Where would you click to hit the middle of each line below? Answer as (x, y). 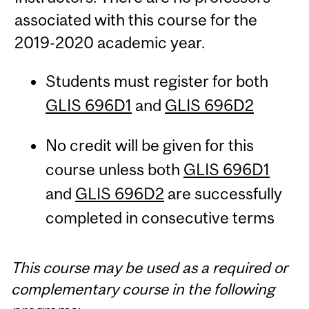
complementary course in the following (143, 289)
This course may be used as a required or (150, 268)
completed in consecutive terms (160, 217)
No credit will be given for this (149, 145)
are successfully (223, 193)
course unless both (114, 169)
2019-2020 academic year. (110, 43)
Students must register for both (157, 81)
